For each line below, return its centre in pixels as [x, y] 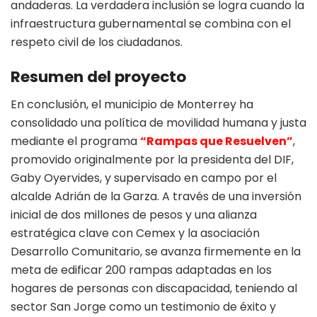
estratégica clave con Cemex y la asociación [135, 233]
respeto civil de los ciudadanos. [97, 42]
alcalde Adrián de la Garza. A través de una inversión [156, 196]
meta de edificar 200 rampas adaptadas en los [141, 270]
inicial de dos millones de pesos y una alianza [134, 214]
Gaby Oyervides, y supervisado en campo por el [144, 178]
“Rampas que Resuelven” [217, 141]
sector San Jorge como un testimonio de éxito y [143, 306]
